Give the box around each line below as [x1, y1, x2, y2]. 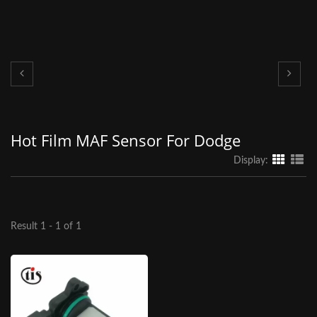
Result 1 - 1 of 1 [11, 221, 81, 231]
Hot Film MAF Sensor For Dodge [11, 129, 241, 151]
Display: [234, 156, 268, 166]
